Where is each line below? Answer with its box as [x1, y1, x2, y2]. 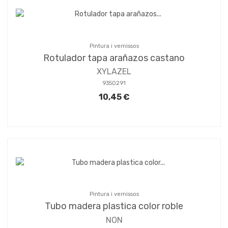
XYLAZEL [97, 67, 131, 77]
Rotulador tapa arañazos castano [43, 52, 185, 64]
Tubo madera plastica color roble [45, 201, 183, 212]
